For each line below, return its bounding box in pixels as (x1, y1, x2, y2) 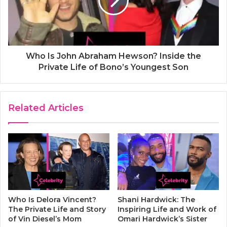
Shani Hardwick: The (118, 195, 195, 205)
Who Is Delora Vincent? (8, 195, 96, 205)
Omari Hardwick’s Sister (118, 214, 207, 224)
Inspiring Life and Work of (118, 205, 216, 214)
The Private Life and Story (8, 205, 106, 214)
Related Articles (8, 102, 84, 113)
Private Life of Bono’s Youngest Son (39, 62, 188, 72)
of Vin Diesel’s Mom (8, 214, 82, 224)
